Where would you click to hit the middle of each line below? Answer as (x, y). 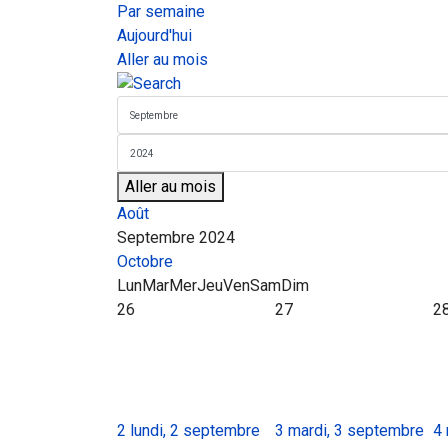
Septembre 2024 (176, 237)
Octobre (145, 261)
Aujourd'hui (154, 35)
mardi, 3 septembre (356, 430)
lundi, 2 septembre (195, 430)
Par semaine (161, 11)
